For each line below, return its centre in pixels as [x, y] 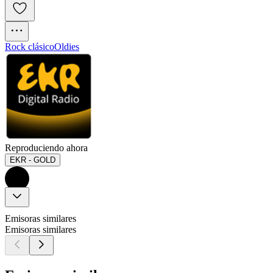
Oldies [67, 47]
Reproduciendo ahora [46, 148]
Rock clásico [30, 47]
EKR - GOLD [33, 160]
